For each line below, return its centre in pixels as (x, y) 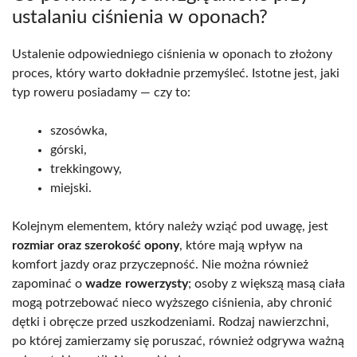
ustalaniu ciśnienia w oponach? (140, 17)
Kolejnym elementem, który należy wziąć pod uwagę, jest (170, 226)
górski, (69, 149)
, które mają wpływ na (241, 245)
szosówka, (79, 130)
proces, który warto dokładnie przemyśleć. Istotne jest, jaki (176, 73)
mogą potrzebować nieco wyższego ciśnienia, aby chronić (172, 302)
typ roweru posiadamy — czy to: (101, 92)
